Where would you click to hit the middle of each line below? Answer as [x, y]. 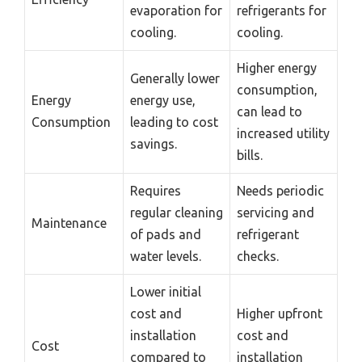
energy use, [163, 101]
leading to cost [174, 122]
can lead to [269, 112]
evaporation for [176, 11]
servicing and [276, 213]
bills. [250, 156]
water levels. [166, 257]
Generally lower [175, 79]
